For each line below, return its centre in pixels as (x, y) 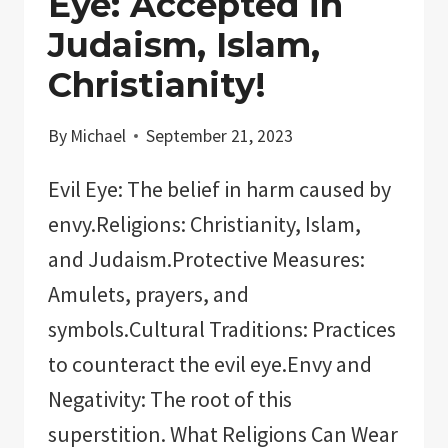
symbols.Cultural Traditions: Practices (222, 329)
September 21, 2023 (220, 136)
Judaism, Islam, (184, 44)
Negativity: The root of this (170, 399)
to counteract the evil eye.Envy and (210, 364)
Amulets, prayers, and (148, 294)
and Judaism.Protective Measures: (206, 259)
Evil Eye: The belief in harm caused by (219, 189)
